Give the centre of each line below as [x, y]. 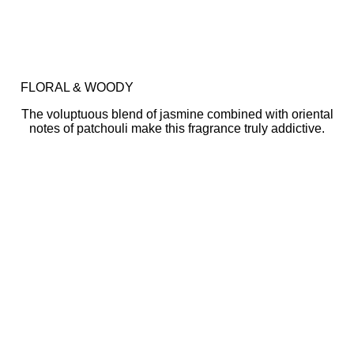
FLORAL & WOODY [77, 87]
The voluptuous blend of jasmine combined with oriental [177, 114]
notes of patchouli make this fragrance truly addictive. [177, 128]
